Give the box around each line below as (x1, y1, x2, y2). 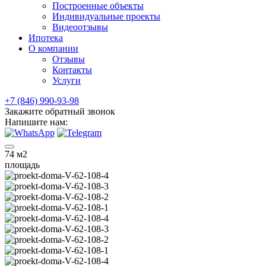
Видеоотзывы (52, 22, 108, 32)
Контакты (52, 65, 92, 75)
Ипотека (28, 33, 63, 43)
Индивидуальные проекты (52, 11, 160, 21)
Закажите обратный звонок (5, 106, 115, 116)
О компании (28, 43, 78, 53)
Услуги (52, 75, 81, 85)
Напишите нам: (5, 117, 68, 127)
